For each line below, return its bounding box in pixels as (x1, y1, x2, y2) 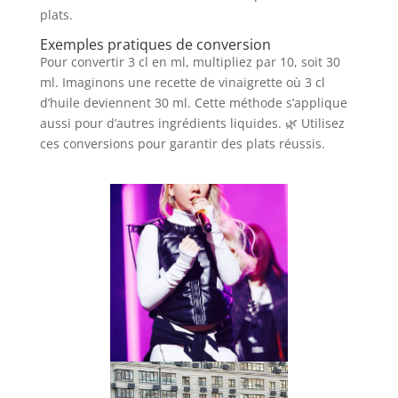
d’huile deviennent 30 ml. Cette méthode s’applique (39, 94, 347, 112)
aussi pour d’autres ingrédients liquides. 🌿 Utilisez (39, 115, 345, 132)
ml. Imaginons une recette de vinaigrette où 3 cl (39, 74, 325, 92)
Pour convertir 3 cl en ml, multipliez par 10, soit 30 (39, 53, 340, 71)
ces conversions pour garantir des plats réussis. (39, 135, 325, 153)
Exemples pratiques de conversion (39, 35, 271, 55)
